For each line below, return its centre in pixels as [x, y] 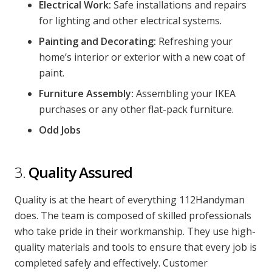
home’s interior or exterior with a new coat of [142, 57]
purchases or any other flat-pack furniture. [136, 109]
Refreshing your [194, 41]
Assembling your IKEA [185, 93]
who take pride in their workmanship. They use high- [135, 231]
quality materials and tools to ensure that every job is [136, 247]
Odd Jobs [61, 130]
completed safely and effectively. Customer [111, 263]
